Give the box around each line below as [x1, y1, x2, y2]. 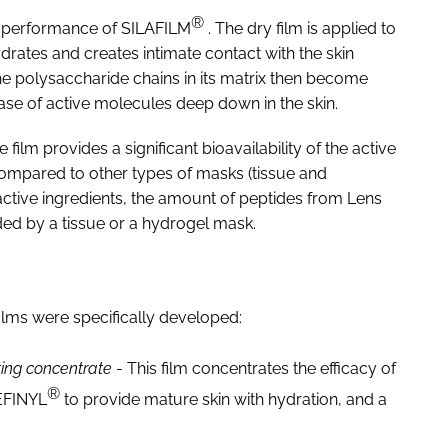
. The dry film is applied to [204, 18, 396, 38]
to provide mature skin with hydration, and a [60, 390, 387, 410]
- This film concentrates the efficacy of [112, 359, 396, 379]
